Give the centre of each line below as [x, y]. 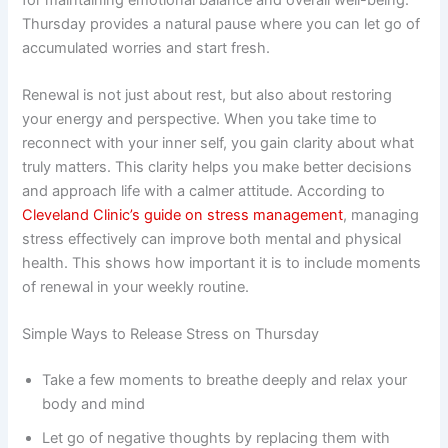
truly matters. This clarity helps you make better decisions [217, 166]
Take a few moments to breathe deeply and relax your [225, 380]
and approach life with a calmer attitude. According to [204, 190]
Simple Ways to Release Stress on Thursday [171, 334]
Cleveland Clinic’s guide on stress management [183, 214]
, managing [381, 214]
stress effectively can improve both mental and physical [212, 238]
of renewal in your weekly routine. [136, 286]
